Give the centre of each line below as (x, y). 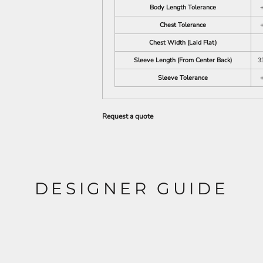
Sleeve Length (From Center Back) (183, 60)
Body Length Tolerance (183, 7)
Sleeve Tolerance (183, 78)
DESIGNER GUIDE (131, 188)
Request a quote (128, 116)
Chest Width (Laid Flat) (183, 43)
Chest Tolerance (183, 25)
